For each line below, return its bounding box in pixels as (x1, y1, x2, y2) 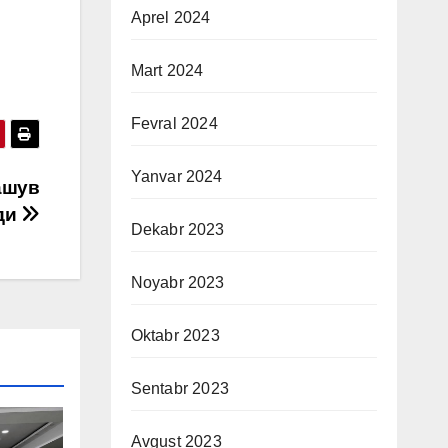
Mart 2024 (130, 62, 204, 79)
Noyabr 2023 (130, 274, 225, 291)
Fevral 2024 (130, 115, 218, 132)
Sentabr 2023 (130, 380, 229, 397)
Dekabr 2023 (130, 221, 225, 238)
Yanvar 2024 (130, 168, 223, 185)
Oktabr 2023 (130, 327, 220, 344)
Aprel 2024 (130, 9, 211, 26)
